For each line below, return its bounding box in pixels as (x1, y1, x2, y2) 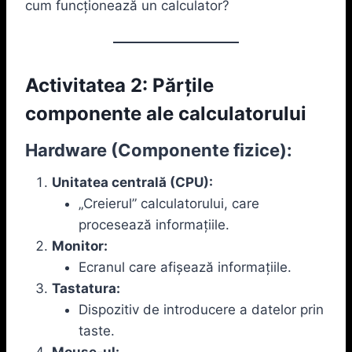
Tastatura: (52, 280, 120, 296)
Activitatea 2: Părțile (25, 73, 214, 97)
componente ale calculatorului (25, 101, 306, 125)
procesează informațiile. (79, 216, 229, 233)
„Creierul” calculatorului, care (79, 195, 259, 211)
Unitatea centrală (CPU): (52, 174, 213, 190)
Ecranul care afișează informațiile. (79, 258, 291, 275)
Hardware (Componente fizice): (25, 139, 292, 160)
